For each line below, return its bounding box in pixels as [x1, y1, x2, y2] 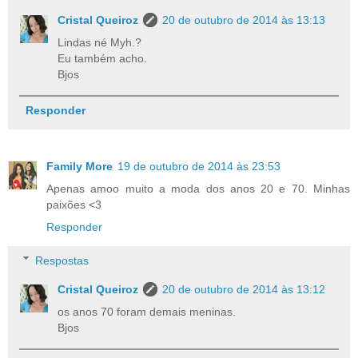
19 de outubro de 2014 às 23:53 [117, 160, 280, 173]
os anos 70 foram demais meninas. [58, 304, 237, 318]
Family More [46, 160, 113, 173]
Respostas [35, 253, 89, 267]
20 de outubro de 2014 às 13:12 [162, 282, 326, 296]
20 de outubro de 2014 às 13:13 [162, 13, 326, 26]
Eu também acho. [58, 51, 148, 65]
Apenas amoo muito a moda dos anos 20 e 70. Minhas [46, 182, 350, 196]
